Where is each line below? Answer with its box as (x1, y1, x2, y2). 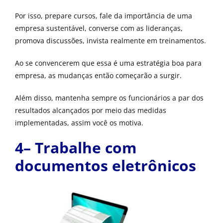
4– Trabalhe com (15, 137, 136, 158)
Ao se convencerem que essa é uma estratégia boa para (15, 58, 202, 68)
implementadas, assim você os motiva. (15, 118, 143, 128)
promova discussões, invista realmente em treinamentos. (15, 36, 206, 46)
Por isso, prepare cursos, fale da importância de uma (15, 11, 192, 21)
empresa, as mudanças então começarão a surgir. (15, 71, 182, 81)
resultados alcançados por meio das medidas (15, 106, 166, 115)
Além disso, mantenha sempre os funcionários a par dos (15, 93, 204, 103)
